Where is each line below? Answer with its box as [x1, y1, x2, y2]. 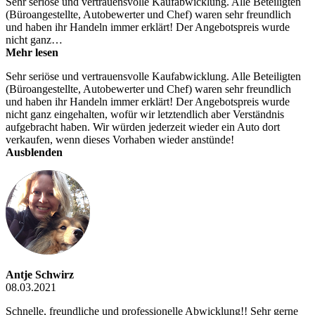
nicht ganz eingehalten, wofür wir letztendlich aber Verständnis [6, 108, 284, 121]
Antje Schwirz [6, 269, 74, 281]
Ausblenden [6, 146, 63, 159]
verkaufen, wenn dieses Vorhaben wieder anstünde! [6, 134, 234, 146]
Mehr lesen [6, 46, 58, 59]
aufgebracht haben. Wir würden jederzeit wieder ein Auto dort [6, 121, 280, 134]
